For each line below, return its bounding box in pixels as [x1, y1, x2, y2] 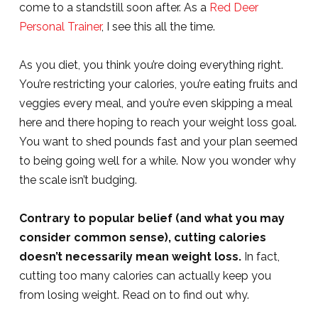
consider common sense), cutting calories [18, 231, 266, 244]
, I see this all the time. [101, 20, 215, 33]
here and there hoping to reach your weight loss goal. [18, 116, 297, 129]
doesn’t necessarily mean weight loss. [18, 250, 241, 263]
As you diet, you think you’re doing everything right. [18, 58, 283, 72]
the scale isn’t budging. [18, 173, 137, 187]
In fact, [241, 250, 280, 263]
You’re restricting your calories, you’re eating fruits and [18, 77, 297, 91]
